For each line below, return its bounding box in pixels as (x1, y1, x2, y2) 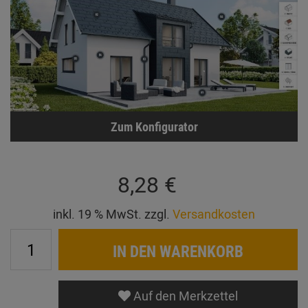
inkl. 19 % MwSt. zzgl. (53, 205, 173, 222)
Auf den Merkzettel (131, 287, 238, 304)
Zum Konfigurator (110, 118, 198, 135)
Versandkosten (173, 205, 255, 222)
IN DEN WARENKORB (113, 239, 243, 262)
